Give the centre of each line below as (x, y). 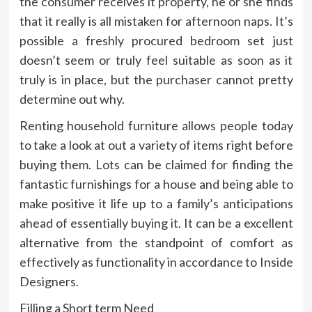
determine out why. (73, 99)
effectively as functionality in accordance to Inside (156, 262)
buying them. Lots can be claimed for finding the (156, 164)
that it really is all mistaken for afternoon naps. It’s (156, 21)
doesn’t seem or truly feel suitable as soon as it (156, 60)
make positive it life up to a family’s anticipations (156, 203)
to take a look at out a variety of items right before (156, 145)
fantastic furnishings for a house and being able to (156, 184)
